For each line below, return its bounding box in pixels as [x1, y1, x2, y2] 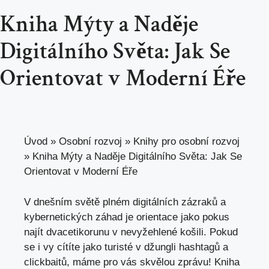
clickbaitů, [24, 256, 73, 268]
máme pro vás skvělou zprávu [73, 256, 208, 268]
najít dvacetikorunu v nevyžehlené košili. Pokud [24, 226, 238, 238]
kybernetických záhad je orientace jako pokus [24, 211, 229, 223]
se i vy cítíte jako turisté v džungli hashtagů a [24, 241, 228, 253]
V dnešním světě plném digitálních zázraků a [24, 196, 226, 208]
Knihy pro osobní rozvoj [133, 136, 240, 148]
